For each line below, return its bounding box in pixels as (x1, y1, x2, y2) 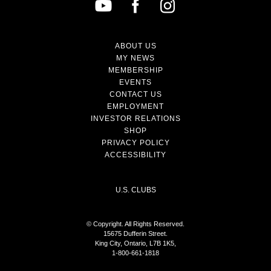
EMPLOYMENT (107, 102, 164, 111)
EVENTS (119, 78, 152, 87)
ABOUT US (114, 42, 157, 51)
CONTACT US (109, 90, 162, 99)
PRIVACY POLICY (101, 139, 170, 148)
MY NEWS (116, 54, 155, 63)
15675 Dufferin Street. (103, 230, 168, 238)
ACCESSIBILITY (105, 151, 166, 160)
